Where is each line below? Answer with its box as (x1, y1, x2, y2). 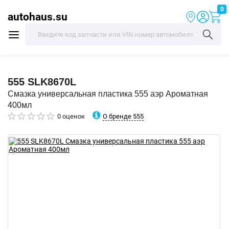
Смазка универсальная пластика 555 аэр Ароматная (8, 89, 208, 98)
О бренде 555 (103, 112, 144, 120)
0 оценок (57, 112, 85, 120)
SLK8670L (28, 76, 76, 87)
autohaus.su (8, 10, 67, 23)
